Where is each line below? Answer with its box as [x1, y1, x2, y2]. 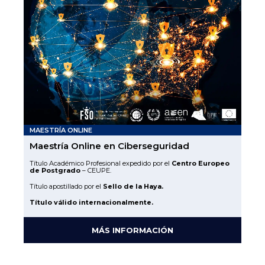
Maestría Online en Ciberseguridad [30, 140, 189, 151]
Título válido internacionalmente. [30, 198, 153, 206]
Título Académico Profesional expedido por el [30, 159, 172, 167]
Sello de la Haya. [103, 182, 163, 190]
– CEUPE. [80, 166, 111, 174]
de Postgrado [30, 166, 80, 174]
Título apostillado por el [30, 182, 103, 190]
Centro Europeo [172, 159, 230, 167]
